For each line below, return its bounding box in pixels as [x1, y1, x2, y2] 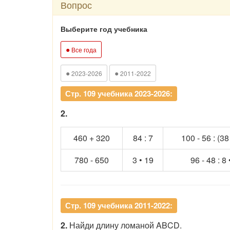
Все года [70, 45, 97, 54]
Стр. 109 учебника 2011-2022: [65, 199, 172, 211]
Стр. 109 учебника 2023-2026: [65, 87, 172, 99]
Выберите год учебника [61, 23, 147, 34]
